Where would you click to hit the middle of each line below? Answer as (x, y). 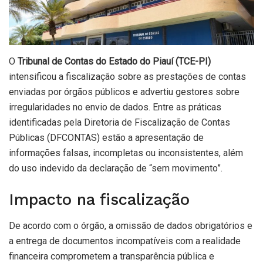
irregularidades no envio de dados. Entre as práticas (115, 107)
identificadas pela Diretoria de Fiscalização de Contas (119, 122)
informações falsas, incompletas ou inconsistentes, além (126, 153)
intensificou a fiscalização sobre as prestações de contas (127, 76)
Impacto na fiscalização (99, 200)
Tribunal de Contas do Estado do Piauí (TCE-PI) (114, 61)
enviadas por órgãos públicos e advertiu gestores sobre (124, 92)
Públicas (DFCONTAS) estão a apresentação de (106, 137)
